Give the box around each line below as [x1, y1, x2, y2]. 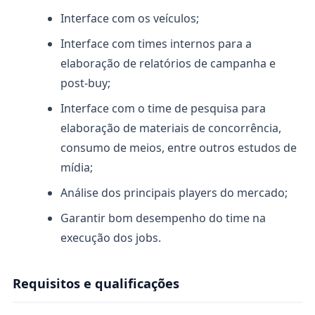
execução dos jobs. [60, 230, 161, 245]
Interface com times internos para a [60, 36, 252, 51]
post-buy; [60, 75, 110, 91]
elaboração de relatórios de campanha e [60, 56, 276, 71]
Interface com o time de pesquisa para [60, 101, 266, 116]
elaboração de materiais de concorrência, [60, 120, 281, 136]
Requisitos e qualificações [13, 275, 179, 292]
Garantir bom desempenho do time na [60, 210, 266, 226]
